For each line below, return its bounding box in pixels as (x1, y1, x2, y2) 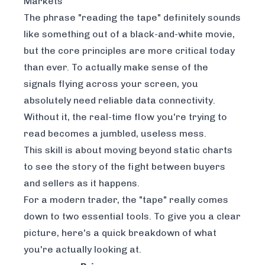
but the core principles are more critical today (24, 45, 235, 56)
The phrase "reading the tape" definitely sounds (24, 12, 241, 23)
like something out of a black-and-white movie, (24, 28, 235, 40)
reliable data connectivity (98, 95, 213, 106)
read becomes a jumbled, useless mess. (24, 128, 206, 139)
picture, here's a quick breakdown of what (24, 227, 216, 238)
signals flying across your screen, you (24, 78, 198, 89)
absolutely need (24, 95, 98, 106)
